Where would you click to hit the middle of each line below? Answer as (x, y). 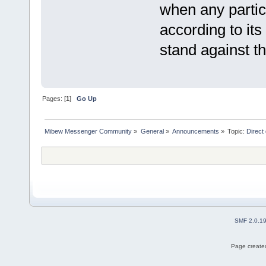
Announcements (195, 131)
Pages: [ (54, 99)
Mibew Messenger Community (88, 131)
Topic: (237, 131)
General (152, 131)
